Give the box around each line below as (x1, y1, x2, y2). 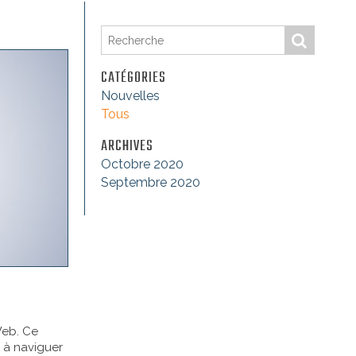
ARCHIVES (101, 135, 153, 158)
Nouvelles (101, 88, 160, 103)
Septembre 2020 (101, 175, 200, 190)
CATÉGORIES (101, 67, 166, 90)
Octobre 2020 (101, 157, 184, 172)
